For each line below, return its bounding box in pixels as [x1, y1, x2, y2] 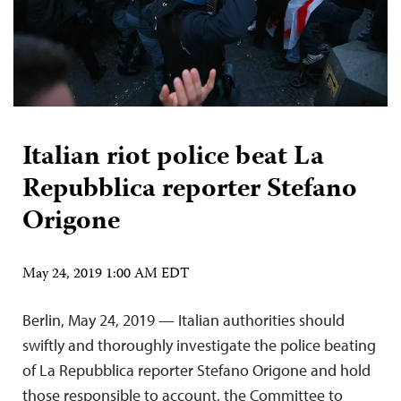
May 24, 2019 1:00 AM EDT [22, 263, 190, 287]
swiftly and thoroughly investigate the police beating [22, 335, 376, 356]
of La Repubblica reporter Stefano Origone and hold [22, 360, 371, 381]
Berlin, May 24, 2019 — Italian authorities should [22, 310, 345, 331]
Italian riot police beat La [22, 136, 324, 181]
